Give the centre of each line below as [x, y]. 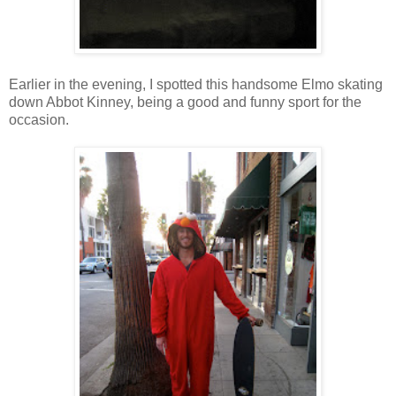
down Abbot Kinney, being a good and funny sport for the [185, 103]
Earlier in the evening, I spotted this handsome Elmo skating [196, 85]
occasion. [39, 120]
